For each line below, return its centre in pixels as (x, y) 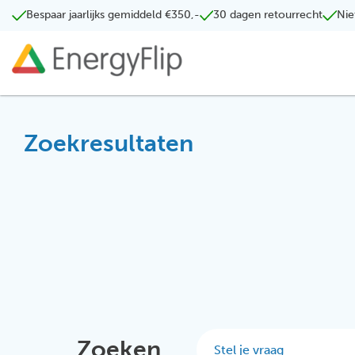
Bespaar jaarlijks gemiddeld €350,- (113, 15)
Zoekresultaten (109, 143)
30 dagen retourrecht (268, 15)
